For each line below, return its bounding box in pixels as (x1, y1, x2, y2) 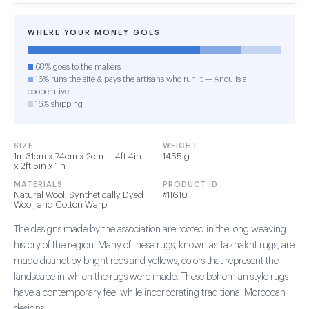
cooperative (28, 88, 69, 96)
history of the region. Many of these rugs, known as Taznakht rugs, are (14, 241, 295, 250)
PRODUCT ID (163, 181, 218, 188)
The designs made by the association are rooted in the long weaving (14, 225, 286, 235)
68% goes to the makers (33, 63, 121, 71)
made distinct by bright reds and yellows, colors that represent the (14, 257, 279, 266)
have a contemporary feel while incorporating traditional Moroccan (14, 288, 286, 298)
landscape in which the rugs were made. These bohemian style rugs (14, 272, 288, 282)
